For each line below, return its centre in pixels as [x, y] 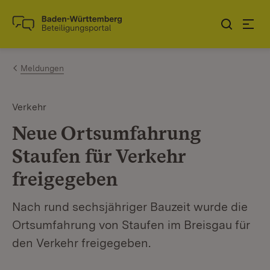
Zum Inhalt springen [80, 19]
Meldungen [42, 68]
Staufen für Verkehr [99, 156]
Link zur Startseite [56, 29]
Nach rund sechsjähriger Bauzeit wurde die [130, 207]
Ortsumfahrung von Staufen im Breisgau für [131, 225]
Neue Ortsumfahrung [106, 133]
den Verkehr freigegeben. [81, 243]
